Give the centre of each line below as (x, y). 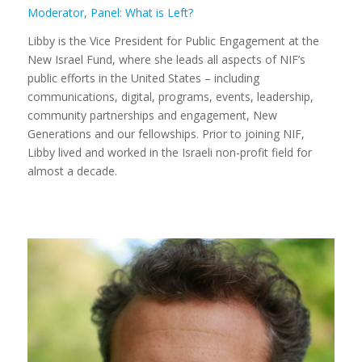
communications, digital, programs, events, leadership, (170, 96)
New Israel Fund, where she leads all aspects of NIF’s (166, 59)
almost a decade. (72, 170)
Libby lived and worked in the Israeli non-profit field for (169, 152)
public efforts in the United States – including (143, 78)
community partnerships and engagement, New (152, 115)
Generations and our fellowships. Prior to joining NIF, (166, 133)
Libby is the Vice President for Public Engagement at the (173, 40)
